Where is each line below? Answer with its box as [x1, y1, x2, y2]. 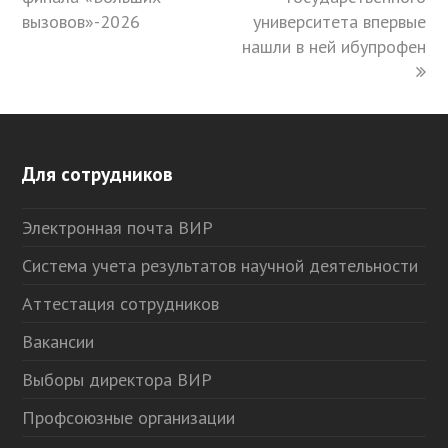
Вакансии [22, 330, 95, 354]
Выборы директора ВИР [22, 368, 213, 392]
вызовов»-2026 [22, 10, 141, 34]
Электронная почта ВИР [22, 216, 214, 240]
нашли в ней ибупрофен [241, 35, 426, 59]
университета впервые [252, 10, 426, 34]
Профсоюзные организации [22, 406, 236, 430]
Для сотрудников [22, 161, 174, 187]
